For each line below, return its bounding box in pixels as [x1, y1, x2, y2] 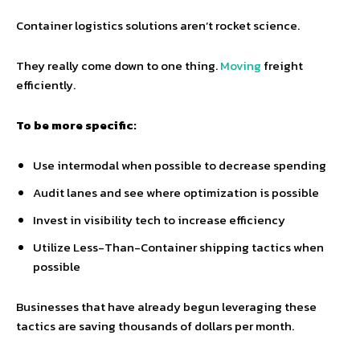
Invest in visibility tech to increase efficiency [33, 211, 285, 229]
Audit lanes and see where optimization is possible [33, 183, 319, 202]
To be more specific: [16, 116, 137, 134]
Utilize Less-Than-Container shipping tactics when [33, 238, 324, 256]
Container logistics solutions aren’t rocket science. [16, 16, 300, 35]
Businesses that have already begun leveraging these [16, 297, 317, 316]
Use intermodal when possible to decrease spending [33, 156, 326, 174]
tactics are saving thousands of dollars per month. [16, 317, 294, 335]
